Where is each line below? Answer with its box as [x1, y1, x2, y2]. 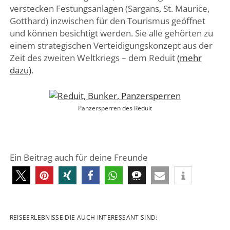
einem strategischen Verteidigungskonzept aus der [9, 40, 213, 52]
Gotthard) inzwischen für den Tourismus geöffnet [9, 15, 205, 27]
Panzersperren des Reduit [78, 103, 152, 112]
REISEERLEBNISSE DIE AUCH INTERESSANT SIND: [9, 213, 158, 222]
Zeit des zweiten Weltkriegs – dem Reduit [9, 52, 177, 64]
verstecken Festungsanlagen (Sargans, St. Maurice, [9, 3, 209, 15]
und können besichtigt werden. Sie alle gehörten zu [9, 27, 213, 40]
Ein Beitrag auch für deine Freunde [9, 151, 148, 163]
